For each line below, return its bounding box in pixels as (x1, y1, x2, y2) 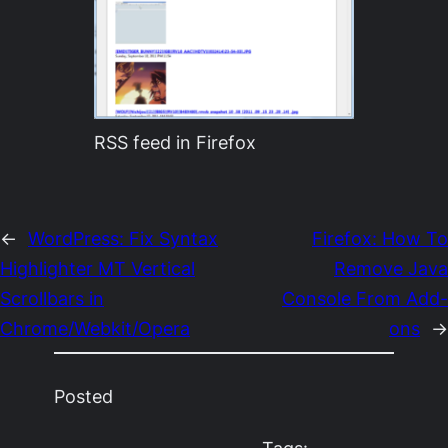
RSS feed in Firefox (94, 131, 257, 154)
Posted (54, 385, 114, 408)
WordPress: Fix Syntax (28, 227, 218, 250)
